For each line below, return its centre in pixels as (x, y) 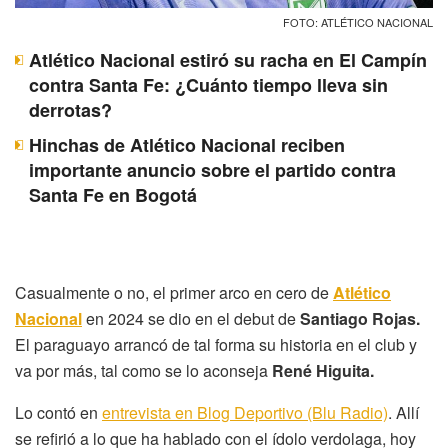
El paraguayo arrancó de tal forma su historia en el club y (216, 345)
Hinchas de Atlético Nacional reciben (187, 145)
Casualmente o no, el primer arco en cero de (174, 293)
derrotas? (70, 110)
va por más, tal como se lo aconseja (143, 371)
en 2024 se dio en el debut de (191, 319)
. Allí (403, 413)
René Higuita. (323, 371)
